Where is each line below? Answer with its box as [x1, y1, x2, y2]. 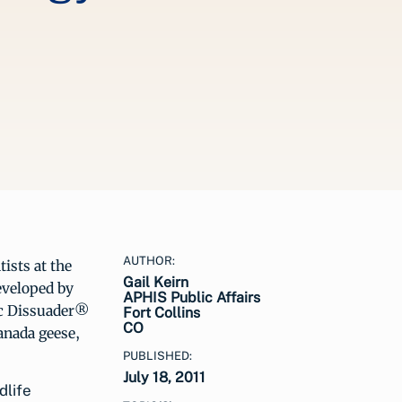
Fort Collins [123, 303, 200, 321]
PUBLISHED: [123, 348, 192, 363]
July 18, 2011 [123, 368, 205, 386]
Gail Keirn [123, 273, 188, 291]
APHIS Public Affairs [123, 288, 260, 306]
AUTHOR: [123, 253, 175, 267]
